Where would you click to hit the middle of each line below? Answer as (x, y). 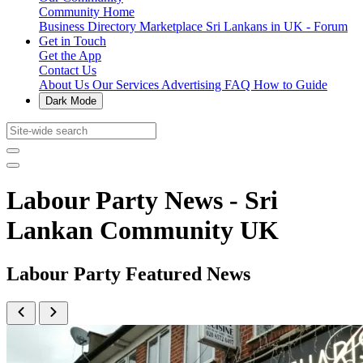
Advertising (193, 85)
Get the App (70, 56)
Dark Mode (71, 101)
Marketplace (173, 26)
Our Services (127, 85)
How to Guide (290, 85)
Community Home (87, 12)
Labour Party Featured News (128, 273)
